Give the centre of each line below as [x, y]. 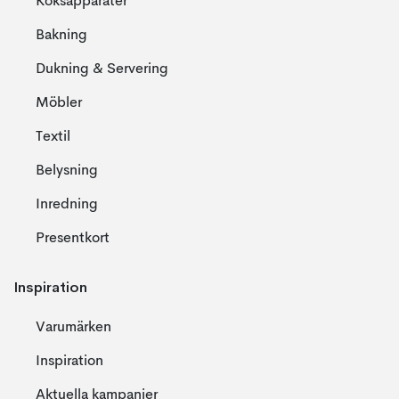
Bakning [61, 36]
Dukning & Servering [102, 69]
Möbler [59, 103]
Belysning [67, 171]
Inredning [67, 205]
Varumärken [73, 328]
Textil [53, 137]
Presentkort [73, 239]
